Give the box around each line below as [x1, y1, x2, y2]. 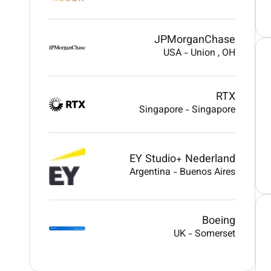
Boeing [202, 212, 236, 229]
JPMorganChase [154, 32, 236, 49]
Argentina [129, 165, 174, 180]
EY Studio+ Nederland [129, 151, 236, 168]
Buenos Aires [180, 165, 236, 180]
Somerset [195, 226, 236, 242]
